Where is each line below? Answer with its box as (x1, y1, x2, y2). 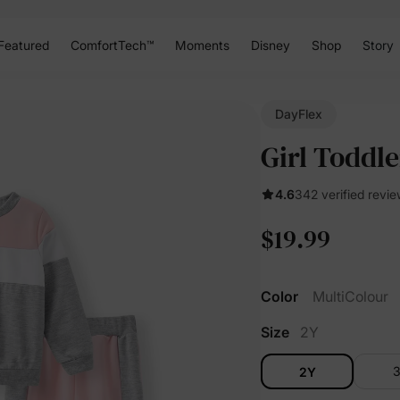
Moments (174, 37, 229, 53)
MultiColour (312, 287, 388, 305)
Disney (250, 37, 290, 53)
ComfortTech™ (70, 37, 154, 53)
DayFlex (275, 106, 322, 121)
